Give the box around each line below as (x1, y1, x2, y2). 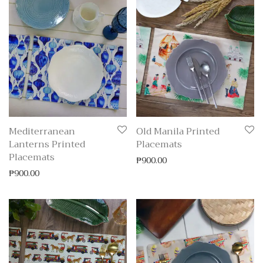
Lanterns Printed (9, 136, 85, 153)
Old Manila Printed (136, 123, 220, 140)
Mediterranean (9, 123, 75, 140)
